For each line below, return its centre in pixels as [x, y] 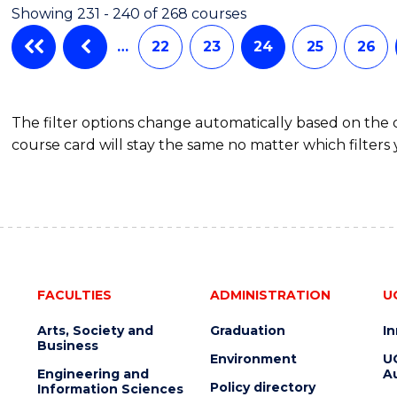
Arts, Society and [95, 330]
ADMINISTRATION [270, 295]
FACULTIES [74, 295]
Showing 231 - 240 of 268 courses [129, 13]
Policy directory [262, 387]
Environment [253, 358]
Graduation [247, 330]
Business [67, 345]
